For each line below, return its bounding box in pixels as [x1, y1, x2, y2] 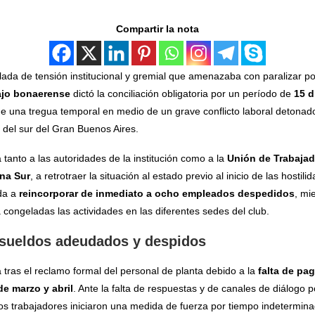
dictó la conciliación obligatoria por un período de [72, 87, 294, 99]
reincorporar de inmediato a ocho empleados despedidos [18, 187, 295, 199]
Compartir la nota [115, 22, 199, 34]
